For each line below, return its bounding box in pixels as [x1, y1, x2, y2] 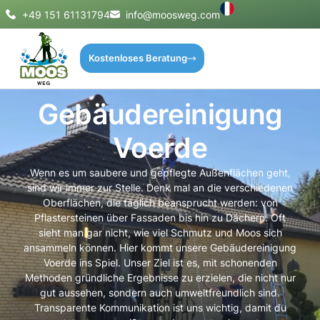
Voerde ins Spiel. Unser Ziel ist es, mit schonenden [43, 256, 277, 269]
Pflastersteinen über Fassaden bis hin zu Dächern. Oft [34, 211, 286, 224]
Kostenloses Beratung [88, 53, 187, 64]
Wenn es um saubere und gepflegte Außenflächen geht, [29, 166, 291, 179]
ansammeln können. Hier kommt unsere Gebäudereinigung [24, 241, 296, 254]
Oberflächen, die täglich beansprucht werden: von [42, 196, 278, 209]
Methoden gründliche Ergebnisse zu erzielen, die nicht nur [24, 271, 296, 284]
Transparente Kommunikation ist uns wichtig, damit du [34, 301, 286, 314]
